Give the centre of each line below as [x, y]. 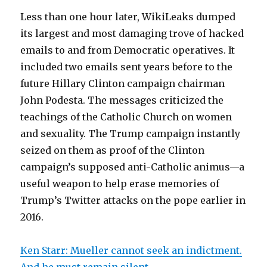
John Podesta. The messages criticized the [122, 100]
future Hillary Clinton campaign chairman [123, 84]
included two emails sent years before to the [127, 67]
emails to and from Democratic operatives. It [128, 50]
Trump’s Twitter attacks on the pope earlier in [133, 201]
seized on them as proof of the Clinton [113, 150]
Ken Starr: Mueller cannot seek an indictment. [131, 251]
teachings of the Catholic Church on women [126, 117]
